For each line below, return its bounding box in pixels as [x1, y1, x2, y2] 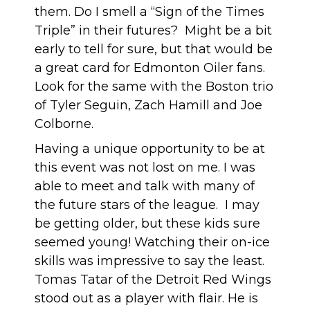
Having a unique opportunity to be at [35, 140, 265, 156]
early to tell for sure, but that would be [35, 41, 273, 57]
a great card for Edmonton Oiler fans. [35, 60, 265, 75]
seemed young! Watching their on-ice [35, 234, 270, 250]
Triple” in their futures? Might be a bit [35, 22, 272, 38]
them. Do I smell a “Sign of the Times [35, 3, 264, 19]
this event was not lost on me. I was [35, 159, 255, 175]
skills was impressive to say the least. [35, 253, 264, 268]
